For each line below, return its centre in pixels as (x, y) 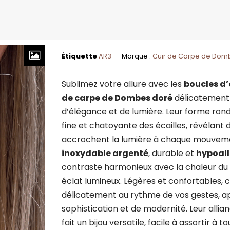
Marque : (137, 56)
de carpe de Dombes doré (117, 98)
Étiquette (79, 56)
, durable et (172, 153)
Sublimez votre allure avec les (122, 84)
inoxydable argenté (105, 153)
